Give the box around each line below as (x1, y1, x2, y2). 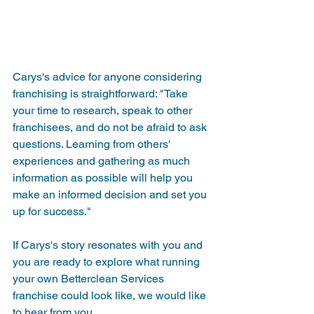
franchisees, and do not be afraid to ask (13, 120, 210, 134)
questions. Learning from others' (13, 137, 173, 151)
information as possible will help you (13, 170, 196, 184)
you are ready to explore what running (13, 254, 203, 268)
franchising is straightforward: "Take (13, 86, 191, 100)
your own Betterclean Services (13, 271, 167, 285)
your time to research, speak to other (13, 103, 195, 117)
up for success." (13, 204, 91, 218)
